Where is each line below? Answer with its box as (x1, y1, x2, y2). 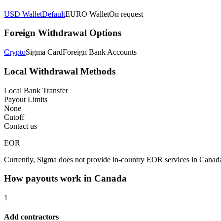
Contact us (4, 121, 37, 130)
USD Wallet (4, 9, 42, 18)
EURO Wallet (65, 9, 109, 18)
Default (42, 9, 65, 18)
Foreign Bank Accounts (63, 48, 137, 57)
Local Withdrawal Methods (4, 66, 115, 76)
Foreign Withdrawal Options (4, 28, 121, 38)
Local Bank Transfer (4, 86, 68, 95)
